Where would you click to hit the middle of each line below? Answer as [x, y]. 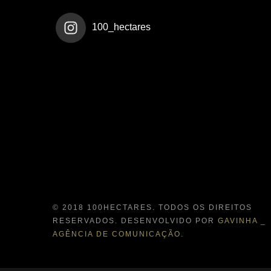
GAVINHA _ [242, 220]
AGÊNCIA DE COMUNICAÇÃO [117, 234]
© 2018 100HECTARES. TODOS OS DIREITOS [152, 207]
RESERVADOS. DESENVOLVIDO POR [135, 220]
